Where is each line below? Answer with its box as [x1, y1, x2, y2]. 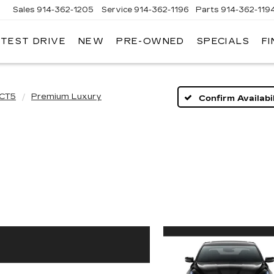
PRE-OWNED [116, 36, 185, 47]
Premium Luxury [31, 92, 102, 102]
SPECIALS [196, 36, 250, 47]
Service [102, 5, 133, 14]
